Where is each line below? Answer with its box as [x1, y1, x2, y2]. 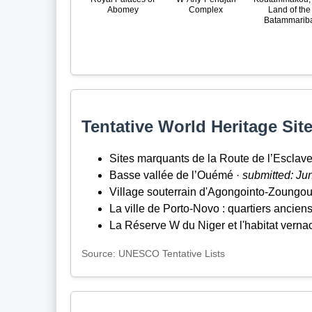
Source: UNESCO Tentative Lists [81, 249, 225, 260]
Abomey [107, 5, 139, 15]
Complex [189, 5, 224, 15]
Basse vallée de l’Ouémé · [109, 169, 242, 182]
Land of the [267, 5, 311, 15]
